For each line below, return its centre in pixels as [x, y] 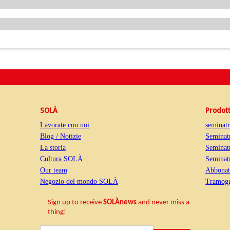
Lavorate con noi [64, 125]
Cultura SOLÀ [61, 159]
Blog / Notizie [60, 137]
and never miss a [163, 203]
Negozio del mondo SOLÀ [79, 182]
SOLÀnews [120, 203]
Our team [53, 170]
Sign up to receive [75, 203]
